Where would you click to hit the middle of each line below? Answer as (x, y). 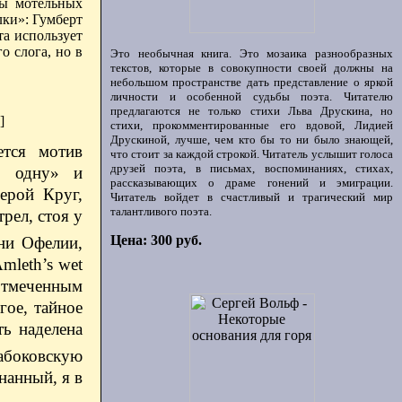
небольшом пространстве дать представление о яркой (252, 82)
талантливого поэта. (161, 211)
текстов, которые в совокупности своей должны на (252, 68)
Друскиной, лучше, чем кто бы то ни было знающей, (252, 140)
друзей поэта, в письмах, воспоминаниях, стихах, (252, 168)
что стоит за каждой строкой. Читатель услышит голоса (252, 154)
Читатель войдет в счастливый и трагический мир (252, 197)
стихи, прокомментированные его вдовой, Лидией (252, 125)
